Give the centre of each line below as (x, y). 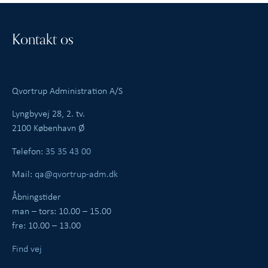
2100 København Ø (48, 128)
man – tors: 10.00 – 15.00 (62, 211)
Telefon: (29, 150)
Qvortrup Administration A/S (67, 90)
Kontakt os (43, 39)
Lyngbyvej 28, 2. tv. (48, 113)
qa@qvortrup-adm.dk (76, 174)
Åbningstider (36, 197)
